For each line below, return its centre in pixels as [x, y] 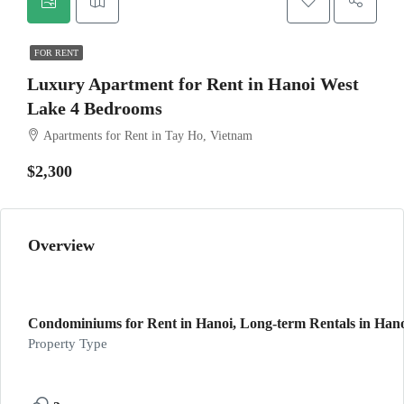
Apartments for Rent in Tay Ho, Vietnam [148, 136]
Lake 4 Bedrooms [95, 108]
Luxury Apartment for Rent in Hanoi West [193, 84]
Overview [61, 245]
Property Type [68, 344]
